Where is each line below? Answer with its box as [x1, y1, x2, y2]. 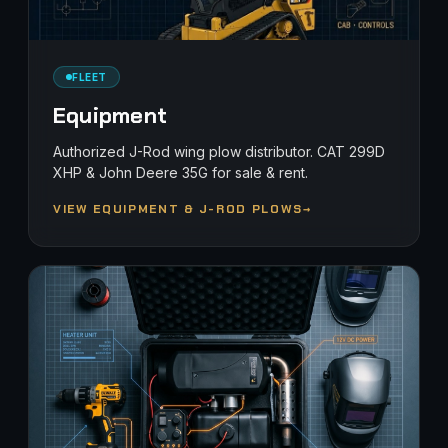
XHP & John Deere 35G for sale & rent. [53, 164, 308, 181]
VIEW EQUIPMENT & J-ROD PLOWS [53, 201, 304, 217]
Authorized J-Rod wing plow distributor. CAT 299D [53, 143, 385, 160]
